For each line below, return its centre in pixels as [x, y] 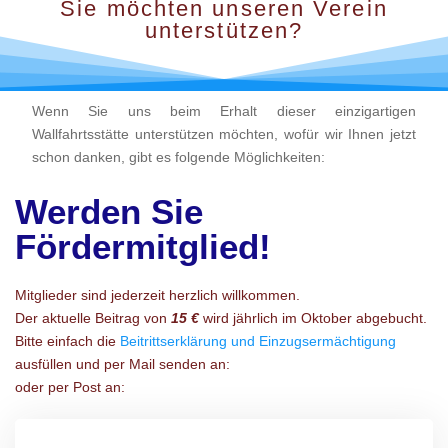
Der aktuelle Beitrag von [91, 317]
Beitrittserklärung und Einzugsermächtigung [258, 340]
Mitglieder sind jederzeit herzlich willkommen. [157, 294]
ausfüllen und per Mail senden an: [122, 363]
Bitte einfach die [67, 340]
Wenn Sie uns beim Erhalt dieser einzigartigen [224, 110]
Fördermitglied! [143, 246]
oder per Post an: [70, 386]
